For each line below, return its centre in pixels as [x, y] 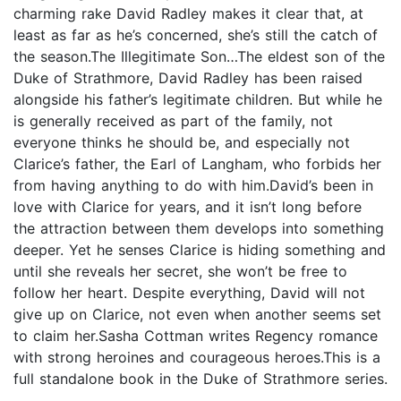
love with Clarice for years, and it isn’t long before [188, 207]
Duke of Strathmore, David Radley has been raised [188, 78]
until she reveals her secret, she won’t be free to [180, 272]
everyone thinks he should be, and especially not [182, 143]
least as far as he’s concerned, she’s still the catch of [196, 35]
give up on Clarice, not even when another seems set [197, 315]
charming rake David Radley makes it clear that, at [188, 14]
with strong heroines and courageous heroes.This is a [197, 358]
